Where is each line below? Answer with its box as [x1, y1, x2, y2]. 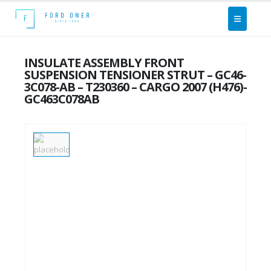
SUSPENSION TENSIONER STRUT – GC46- [24, 67, 246, 83]
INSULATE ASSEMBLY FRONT [24, 54, 184, 71]
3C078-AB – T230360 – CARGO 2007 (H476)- [24, 79, 247, 95]
